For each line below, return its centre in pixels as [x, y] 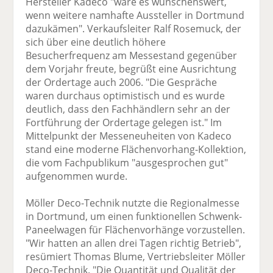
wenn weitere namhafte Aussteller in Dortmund [135, 16]
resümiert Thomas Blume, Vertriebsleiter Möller [136, 257]
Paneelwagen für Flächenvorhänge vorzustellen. [136, 230]
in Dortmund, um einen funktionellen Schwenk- [134, 217]
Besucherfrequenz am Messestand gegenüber [132, 56]
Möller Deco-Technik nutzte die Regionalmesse [133, 203]
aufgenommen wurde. [77, 176]
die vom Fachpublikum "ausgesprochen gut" [127, 163]
